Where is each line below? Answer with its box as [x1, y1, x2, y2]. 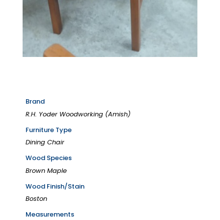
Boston [26, 194, 48, 204]
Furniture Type [26, 125, 72, 135]
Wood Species [26, 153, 72, 163]
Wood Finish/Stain [26, 181, 85, 191]
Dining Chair [26, 137, 65, 147]
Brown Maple [26, 165, 67, 175]
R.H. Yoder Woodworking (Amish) [26, 109, 131, 119]
